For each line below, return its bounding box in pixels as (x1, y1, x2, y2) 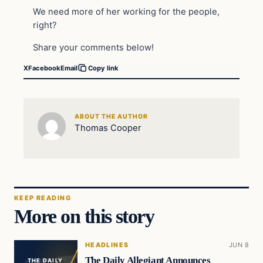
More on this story (14, 205, 154, 228)
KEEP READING (14, 194, 71, 203)
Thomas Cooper (74, 122, 141, 133)
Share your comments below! (33, 42, 154, 53)
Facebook (28, 63, 60, 72)
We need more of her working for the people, (33, 6, 220, 17)
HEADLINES (85, 241, 129, 249)
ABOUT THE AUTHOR (74, 112, 149, 120)
